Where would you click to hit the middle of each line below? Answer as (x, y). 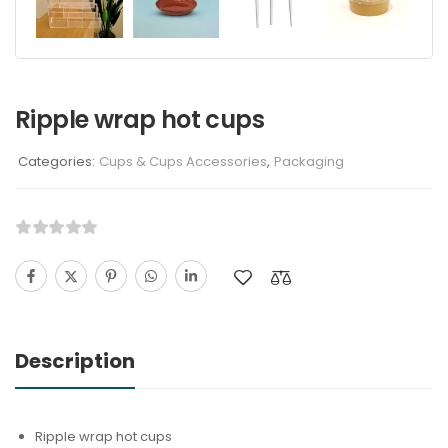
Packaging (309, 162)
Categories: (56, 162)
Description (75, 361)
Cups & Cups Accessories (183, 162)
